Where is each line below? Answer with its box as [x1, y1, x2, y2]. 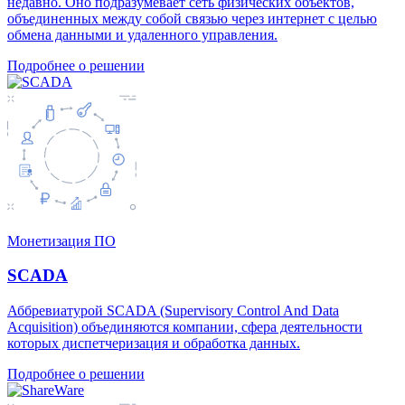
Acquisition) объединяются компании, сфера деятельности [7, 319, 363, 335]
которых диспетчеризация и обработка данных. [7, 335, 300, 352]
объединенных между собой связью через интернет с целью [7, 10, 377, 26]
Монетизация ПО [7, 232, 116, 249]
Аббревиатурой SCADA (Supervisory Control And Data [7, 303, 339, 319]
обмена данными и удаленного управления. [7, 26, 278, 42]
